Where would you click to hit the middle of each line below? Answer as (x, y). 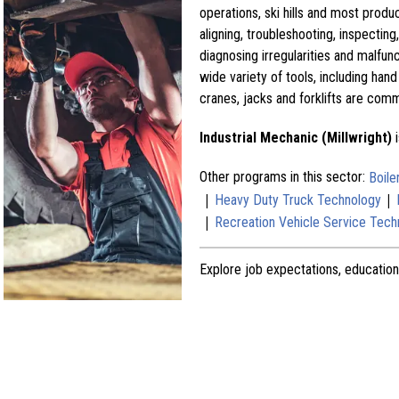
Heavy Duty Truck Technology (298, 199)
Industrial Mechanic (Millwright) (296, 137)
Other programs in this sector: (282, 176)
